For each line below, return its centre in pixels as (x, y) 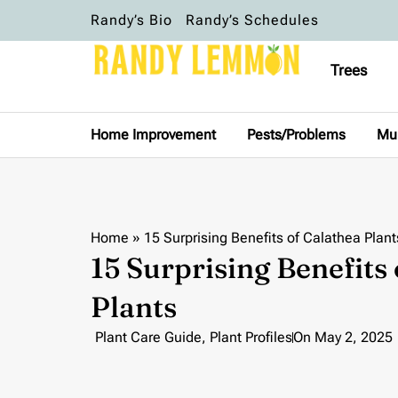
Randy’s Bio (131, 20)
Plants (134, 306)
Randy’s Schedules (252, 20)
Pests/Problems (296, 135)
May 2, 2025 (354, 337)
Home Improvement (153, 135)
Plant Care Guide (148, 337)
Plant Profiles (251, 337)
